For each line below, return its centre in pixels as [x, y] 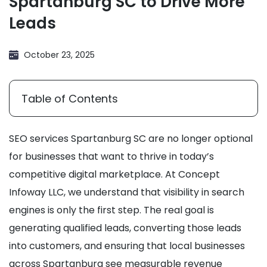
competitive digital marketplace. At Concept [114, 175]
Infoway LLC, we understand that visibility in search [127, 193]
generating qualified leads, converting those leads [125, 228]
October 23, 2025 [59, 55]
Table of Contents [70, 99]
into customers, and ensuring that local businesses [127, 246]
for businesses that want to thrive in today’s [111, 157]
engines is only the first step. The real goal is [111, 210]
